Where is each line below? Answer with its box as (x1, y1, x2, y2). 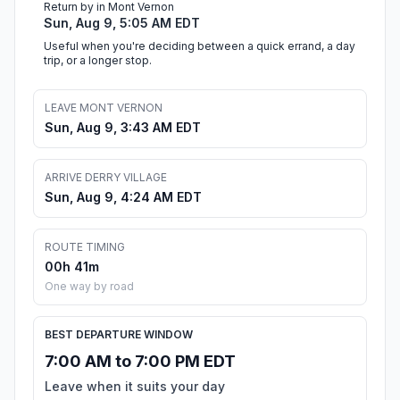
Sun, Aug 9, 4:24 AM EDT (45, 189, 202, 205)
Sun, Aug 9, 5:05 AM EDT (44, 15, 200, 31)
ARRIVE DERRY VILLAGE (45, 171, 167, 185)
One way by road (45, 279, 134, 294)
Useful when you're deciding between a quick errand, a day (44, 39, 355, 54)
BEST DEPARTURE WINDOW (45, 328, 193, 342)
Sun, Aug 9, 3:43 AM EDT (45, 120, 201, 136)
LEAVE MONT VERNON (45, 101, 162, 115)
